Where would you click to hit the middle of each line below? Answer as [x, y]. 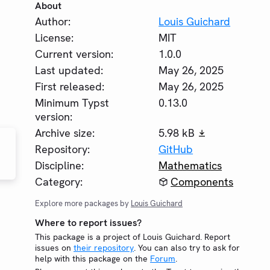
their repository [104, 248]
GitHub [176, 149]
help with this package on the [93, 259]
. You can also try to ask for [187, 248]
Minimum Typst [72, 103]
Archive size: [65, 133]
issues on [54, 248]
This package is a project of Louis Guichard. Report [133, 237]
